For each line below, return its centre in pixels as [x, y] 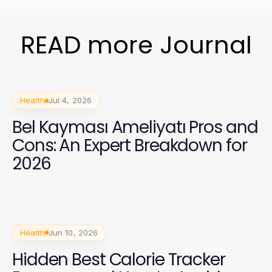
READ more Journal [136, 45]
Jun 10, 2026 [73, 232]
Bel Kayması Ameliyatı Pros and [135, 127]
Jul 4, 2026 [70, 100]
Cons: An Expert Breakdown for [130, 145]
